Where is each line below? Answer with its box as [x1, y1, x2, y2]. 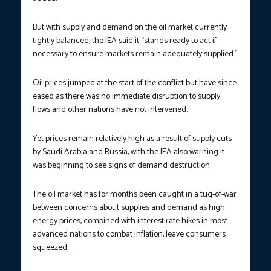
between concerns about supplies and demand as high [33, 201, 225, 215]
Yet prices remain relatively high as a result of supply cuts [33, 132, 232, 146]
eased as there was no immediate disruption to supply [33, 90, 220, 104]
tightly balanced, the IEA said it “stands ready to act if [33, 34, 217, 48]
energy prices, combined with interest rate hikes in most [33, 214, 227, 229]
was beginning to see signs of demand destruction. [33, 158, 211, 173]
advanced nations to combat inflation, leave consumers [33, 227, 226, 242]
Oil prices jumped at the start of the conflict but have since [33, 76, 237, 91]
